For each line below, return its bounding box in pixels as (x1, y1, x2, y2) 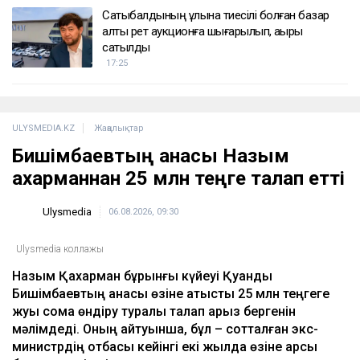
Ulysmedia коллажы (16, 243, 104, 255)
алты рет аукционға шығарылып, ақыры (102, 24, 303, 39)
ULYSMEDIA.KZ (12, 123, 75, 134)
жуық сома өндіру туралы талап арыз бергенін (12, 303, 296, 319)
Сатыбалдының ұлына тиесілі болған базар (102, 8, 329, 23)
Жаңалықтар (94, 123, 144, 134)
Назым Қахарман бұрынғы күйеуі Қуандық (12, 268, 272, 284)
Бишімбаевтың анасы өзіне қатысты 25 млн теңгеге (12, 285, 329, 301)
